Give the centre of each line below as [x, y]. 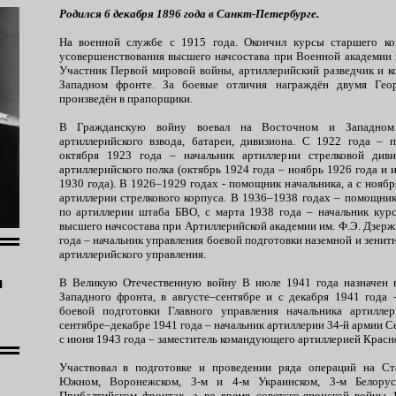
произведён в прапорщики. [126, 99]
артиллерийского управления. [132, 254]
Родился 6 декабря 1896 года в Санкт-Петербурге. [189, 14]
